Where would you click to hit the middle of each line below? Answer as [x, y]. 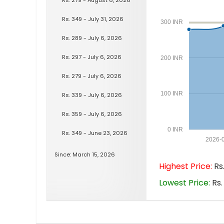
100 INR [171, 94]
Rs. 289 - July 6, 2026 [92, 38]
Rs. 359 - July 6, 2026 [92, 114]
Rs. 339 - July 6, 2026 [92, 95]
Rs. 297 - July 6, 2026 [92, 57]
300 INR [171, 22]
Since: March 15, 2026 [85, 154]
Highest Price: [185, 166]
